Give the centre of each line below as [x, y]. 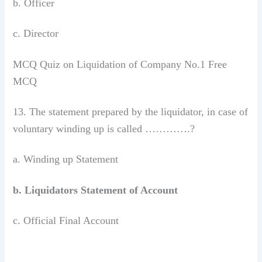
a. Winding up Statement [66, 159]
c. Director [36, 34]
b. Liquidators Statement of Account [96, 190]
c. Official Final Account [66, 221]
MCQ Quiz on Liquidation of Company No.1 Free [120, 64]
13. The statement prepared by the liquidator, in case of [131, 112]
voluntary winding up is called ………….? [104, 129]
